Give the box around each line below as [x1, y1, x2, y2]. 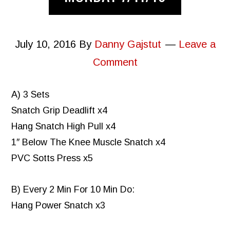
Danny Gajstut [94, 39, 161, 50]
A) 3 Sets [11, 89, 50, 100]
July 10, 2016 [14, 39, 76, 50]
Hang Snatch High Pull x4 [11, 121, 116, 132]
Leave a [178, 39, 216, 50]
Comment [92, 56, 138, 68]
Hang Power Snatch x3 [11, 200, 106, 211]
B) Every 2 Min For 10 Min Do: [11, 184, 135, 195]
